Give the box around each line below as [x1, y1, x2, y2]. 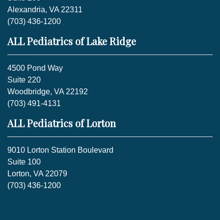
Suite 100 [7, 157, 41, 166]
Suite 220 [7, 75, 41, 84]
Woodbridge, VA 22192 [7, 87, 88, 96]
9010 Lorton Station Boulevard [7, 145, 113, 154]
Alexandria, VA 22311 [7, 5, 82, 14]
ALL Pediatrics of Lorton [7, 116, 118, 130]
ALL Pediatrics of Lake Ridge [7, 34, 136, 48]
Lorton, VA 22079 [7, 169, 67, 178]
